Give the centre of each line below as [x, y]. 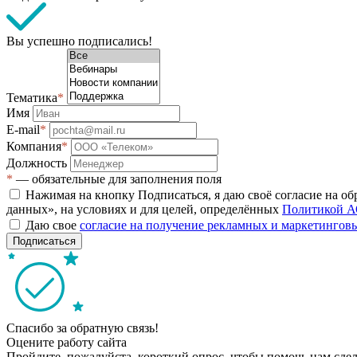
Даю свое [53, 225]
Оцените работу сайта [67, 342]
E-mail [23, 129]
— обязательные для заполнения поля [117, 178]
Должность [38, 163]
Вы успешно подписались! [79, 41]
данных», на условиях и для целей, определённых [144, 209]
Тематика [32, 97]
